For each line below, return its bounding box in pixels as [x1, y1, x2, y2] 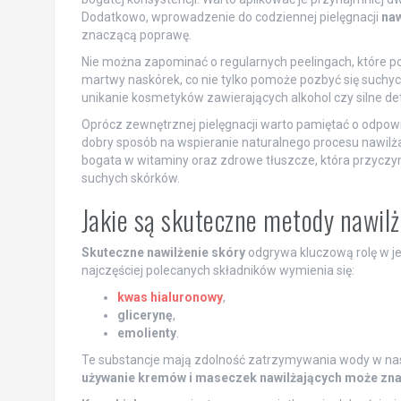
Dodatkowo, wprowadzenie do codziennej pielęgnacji [81, 9, 381, 24]
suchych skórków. [81, 170, 180, 185]
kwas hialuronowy [116, 289, 223, 304]
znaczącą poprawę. [81, 27, 192, 42]
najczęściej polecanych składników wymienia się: [81, 262, 354, 277]
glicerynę [116, 307, 173, 322]
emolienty [116, 325, 176, 340]
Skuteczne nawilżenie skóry [81, 244, 245, 260]
